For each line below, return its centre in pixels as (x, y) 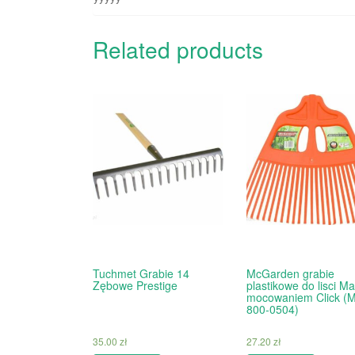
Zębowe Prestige (135, 285)
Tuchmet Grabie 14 (141, 273)
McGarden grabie (290, 273)
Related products (178, 49)
